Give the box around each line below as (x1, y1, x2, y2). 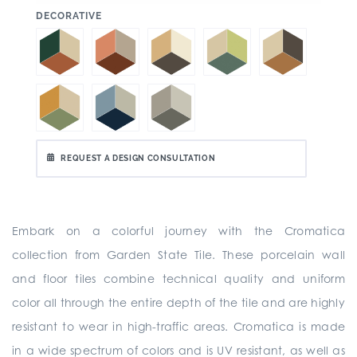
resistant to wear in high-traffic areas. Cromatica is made (12, 320, 345, 333)
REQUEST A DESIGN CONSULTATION (61, 154, 216, 163)
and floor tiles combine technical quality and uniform (12, 272, 345, 285)
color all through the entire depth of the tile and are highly (12, 296, 345, 309)
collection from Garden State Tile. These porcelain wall (12, 248, 345, 261)
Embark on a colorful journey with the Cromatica (12, 224, 345, 237)
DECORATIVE (35, 10, 102, 22)
